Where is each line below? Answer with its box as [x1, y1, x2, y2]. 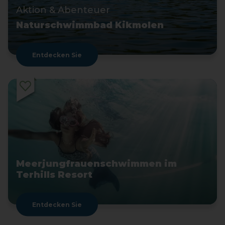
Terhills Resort [16, 169, 92, 180]
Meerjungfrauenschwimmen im [16, 158, 177, 169]
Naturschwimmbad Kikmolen [16, 20, 164, 31]
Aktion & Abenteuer [16, 5, 110, 16]
